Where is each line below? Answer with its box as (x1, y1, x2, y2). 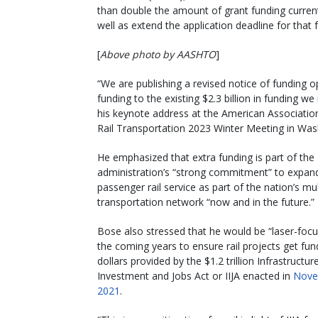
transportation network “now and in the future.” (97, 194, 314, 209)
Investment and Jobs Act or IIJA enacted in (97, 268, 293, 283)
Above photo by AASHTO (100, 47, 216, 61)
